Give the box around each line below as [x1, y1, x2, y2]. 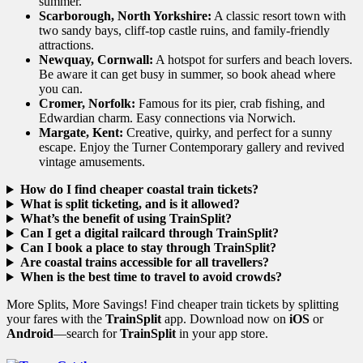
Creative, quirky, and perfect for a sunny [123, 126, 332, 140]
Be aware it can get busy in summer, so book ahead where [39, 67, 335, 82]
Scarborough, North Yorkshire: [39, 9, 211, 23]
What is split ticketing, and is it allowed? [19, 197, 240, 211]
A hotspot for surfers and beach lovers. [153, 53, 352, 67]
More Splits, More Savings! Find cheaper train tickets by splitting [6, 297, 339, 312]
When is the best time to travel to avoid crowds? [19, 270, 282, 284]
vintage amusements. [39, 155, 145, 169]
